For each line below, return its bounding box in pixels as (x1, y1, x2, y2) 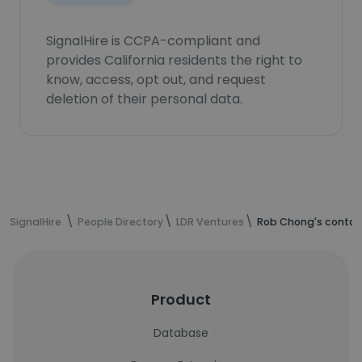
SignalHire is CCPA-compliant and (46, 32, 260, 50)
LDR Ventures (176, 215, 244, 229)
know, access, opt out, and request (46, 70, 266, 89)
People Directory (78, 215, 163, 229)
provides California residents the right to (46, 51, 302, 69)
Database (154, 325, 208, 341)
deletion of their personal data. (46, 90, 242, 108)
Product (151, 289, 211, 309)
